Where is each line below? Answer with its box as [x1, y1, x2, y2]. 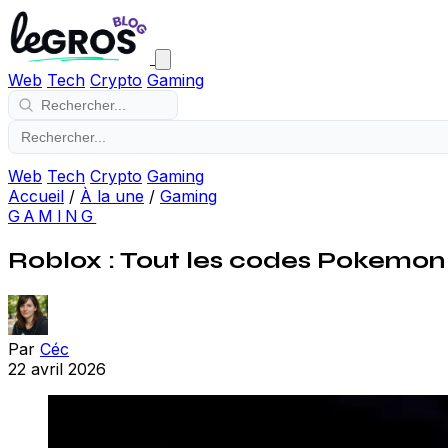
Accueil [8, 186, 64, 206]
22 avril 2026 [8, 358, 106, 379]
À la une [80, 186, 144, 206]
